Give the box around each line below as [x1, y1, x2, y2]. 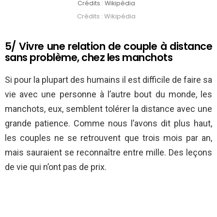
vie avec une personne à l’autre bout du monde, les [5, 89, 212, 100]
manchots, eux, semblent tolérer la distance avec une [5, 104, 212, 114]
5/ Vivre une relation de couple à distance [5, 39, 212, 54]
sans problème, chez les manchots [5, 50, 173, 65]
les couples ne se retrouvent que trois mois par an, [5, 133, 212, 143]
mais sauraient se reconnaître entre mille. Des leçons [5, 147, 212, 158]
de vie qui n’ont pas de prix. [5, 162, 107, 172]
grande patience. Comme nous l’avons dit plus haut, [5, 118, 212, 129]
